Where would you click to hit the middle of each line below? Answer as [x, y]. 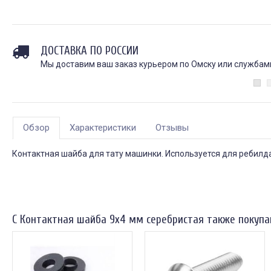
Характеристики [103, 128]
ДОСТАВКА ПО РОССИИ [90, 51]
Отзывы [172, 128]
